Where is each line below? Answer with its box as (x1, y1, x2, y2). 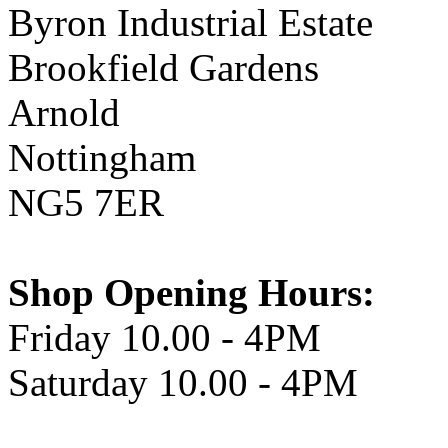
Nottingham (8, 136, 196, 179)
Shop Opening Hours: (8, 271, 375, 314)
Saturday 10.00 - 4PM (8, 361, 358, 404)
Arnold (8, 91, 120, 134)
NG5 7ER (8, 181, 164, 224)
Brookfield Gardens (8, 46, 319, 89)
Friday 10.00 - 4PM (8, 316, 321, 359)
